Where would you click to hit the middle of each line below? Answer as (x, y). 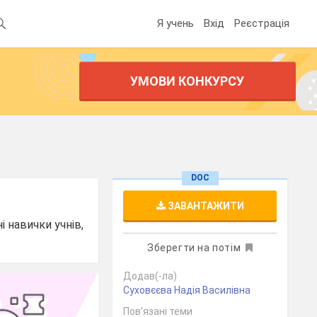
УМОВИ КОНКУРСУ (188, 81)
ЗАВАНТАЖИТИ (204, 206)
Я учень (175, 23)
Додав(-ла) (150, 276)
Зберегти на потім (194, 248)
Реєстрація (262, 23)
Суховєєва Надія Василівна (187, 290)
